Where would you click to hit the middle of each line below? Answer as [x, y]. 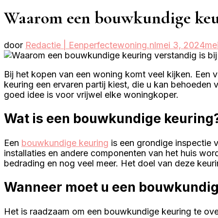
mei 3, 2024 [181, 45]
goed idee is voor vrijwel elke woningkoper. [91, 95]
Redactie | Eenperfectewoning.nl [91, 45]
